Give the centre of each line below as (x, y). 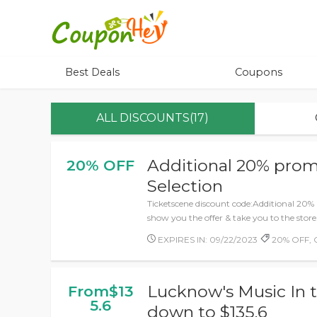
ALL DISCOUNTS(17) (153, 118)
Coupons (259, 72)
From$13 (100, 291)
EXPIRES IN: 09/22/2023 (207, 240)
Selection (185, 186)
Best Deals (92, 72)
